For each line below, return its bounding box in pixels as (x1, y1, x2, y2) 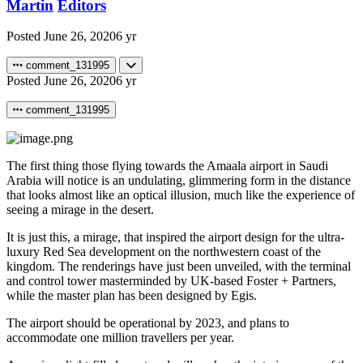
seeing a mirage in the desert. (6, 203, 154, 217)
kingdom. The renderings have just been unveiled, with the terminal (6, 259, 351, 274)
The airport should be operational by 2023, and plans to (6, 316, 289, 331)
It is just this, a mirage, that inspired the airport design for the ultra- (6, 230, 344, 245)
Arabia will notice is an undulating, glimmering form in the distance (6, 173, 351, 188)
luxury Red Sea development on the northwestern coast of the (6, 245, 321, 259)
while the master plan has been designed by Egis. (6, 288, 257, 303)
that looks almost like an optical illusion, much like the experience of (6, 188, 355, 203)
